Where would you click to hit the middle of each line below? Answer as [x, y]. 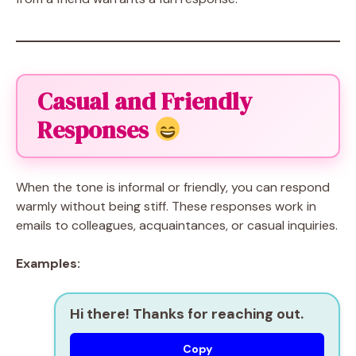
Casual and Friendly [145, 101]
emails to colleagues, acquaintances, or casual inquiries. [177, 225]
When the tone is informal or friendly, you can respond [173, 187]
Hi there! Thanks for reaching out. [187, 314]
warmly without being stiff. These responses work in [166, 206]
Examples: [48, 263]
